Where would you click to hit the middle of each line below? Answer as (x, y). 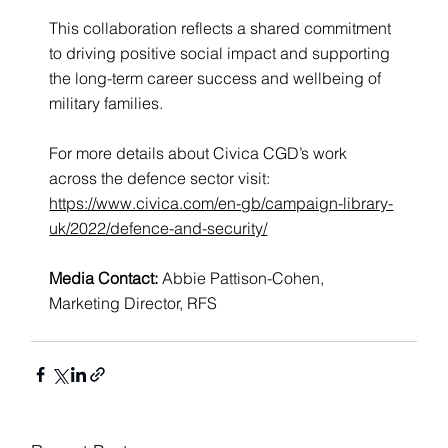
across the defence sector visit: (162, 177)
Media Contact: (106, 277)
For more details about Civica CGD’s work (200, 152)
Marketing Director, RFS (133, 302)
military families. (106, 102)
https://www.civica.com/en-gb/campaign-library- (221, 202)
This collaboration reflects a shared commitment (222, 27)
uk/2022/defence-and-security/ (158, 227)
